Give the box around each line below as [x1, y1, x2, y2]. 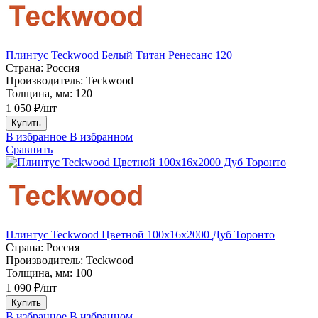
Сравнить [6, 143, 53, 155]
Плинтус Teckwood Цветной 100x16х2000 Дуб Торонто [6, 228, 275, 241]
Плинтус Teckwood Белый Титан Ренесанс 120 [6, 48, 232, 61]
